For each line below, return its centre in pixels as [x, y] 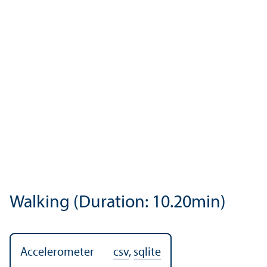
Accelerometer [57, 252]
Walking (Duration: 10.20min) [118, 203]
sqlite [147, 252]
